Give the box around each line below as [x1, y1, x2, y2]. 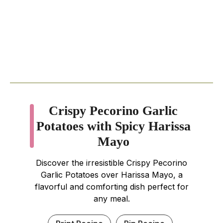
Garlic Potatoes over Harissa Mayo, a [40, 169, 183, 180]
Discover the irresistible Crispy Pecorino [36, 157, 187, 168]
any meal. [93, 193, 130, 204]
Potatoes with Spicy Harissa [36, 118, 191, 133]
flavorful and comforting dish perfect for [34, 181, 189, 192]
